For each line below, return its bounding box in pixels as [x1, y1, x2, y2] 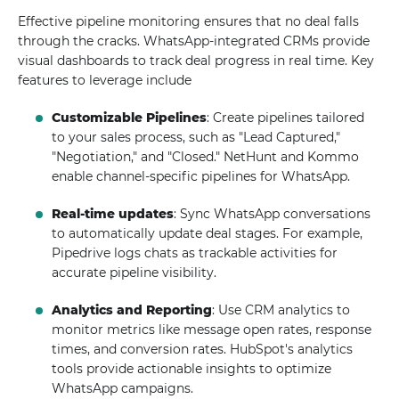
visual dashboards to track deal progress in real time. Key [18, 53, 374, 69]
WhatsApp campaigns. [52, 380, 194, 396]
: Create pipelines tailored [207, 110, 365, 126]
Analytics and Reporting [52, 302, 213, 318]
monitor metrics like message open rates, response [52, 322, 372, 338]
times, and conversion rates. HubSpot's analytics [52, 341, 354, 357]
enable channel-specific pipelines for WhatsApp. [52, 168, 351, 184]
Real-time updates [52, 206, 175, 222]
